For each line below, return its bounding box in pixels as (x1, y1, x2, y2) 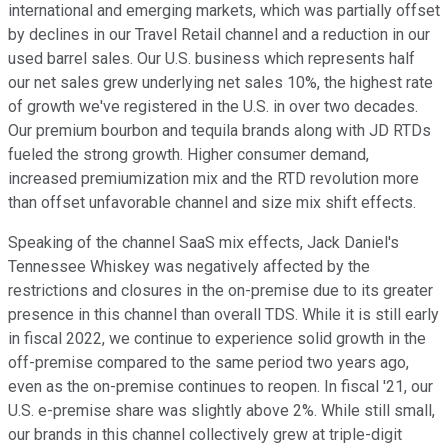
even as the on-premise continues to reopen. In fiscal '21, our (8, 377, 433, 397)
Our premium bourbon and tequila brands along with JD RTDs (8, 121, 431, 141)
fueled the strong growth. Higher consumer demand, (8, 145, 369, 165)
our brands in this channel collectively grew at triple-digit (8, 425, 402, 445)
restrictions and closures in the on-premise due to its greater (8, 281, 433, 301)
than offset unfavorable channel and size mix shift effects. (8, 193, 416, 213)
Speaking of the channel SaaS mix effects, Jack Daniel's (8, 233, 399, 253)
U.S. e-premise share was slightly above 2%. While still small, (8, 401, 435, 421)
